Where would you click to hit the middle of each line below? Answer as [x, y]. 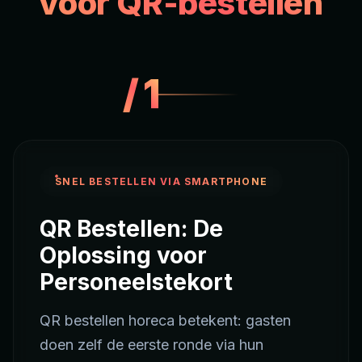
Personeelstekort [136, 282]
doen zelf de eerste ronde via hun [152, 345]
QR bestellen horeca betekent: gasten [165, 321]
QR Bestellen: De [131, 229]
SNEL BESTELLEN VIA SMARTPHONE [161, 181]
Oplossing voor [123, 256]
